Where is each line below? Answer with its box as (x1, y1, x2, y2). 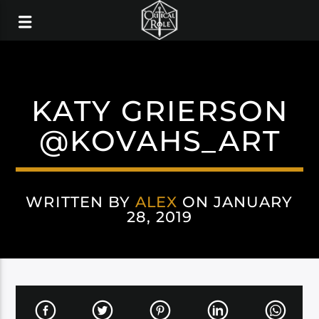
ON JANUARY (177, 193, 293, 211)
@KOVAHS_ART (38, 123, 281, 158)
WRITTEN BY (26, 193, 135, 211)
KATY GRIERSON (31, 93, 288, 128)
